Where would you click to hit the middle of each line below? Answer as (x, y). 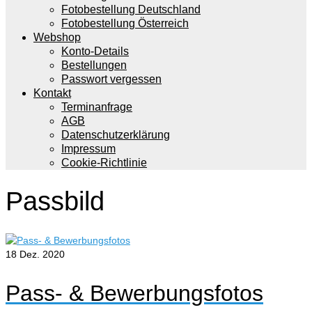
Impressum (88, 149)
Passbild (55, 202)
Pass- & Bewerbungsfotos (134, 294)
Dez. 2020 (41, 254)
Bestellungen (94, 65)
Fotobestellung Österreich (125, 23)
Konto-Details (95, 51)
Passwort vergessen (111, 79)
